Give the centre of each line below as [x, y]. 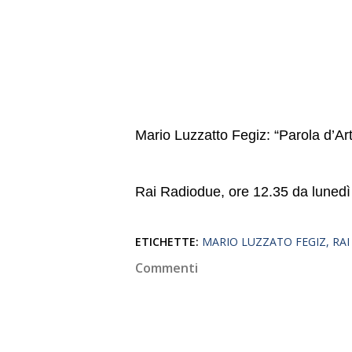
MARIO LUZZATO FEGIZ [264, 242]
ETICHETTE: [167, 242]
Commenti [167, 268]
